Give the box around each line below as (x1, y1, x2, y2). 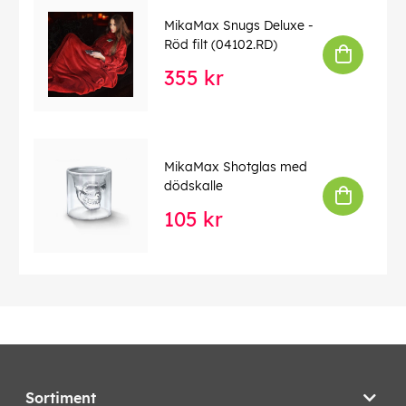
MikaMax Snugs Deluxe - (164, 16, 314, 34)
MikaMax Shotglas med (164, 158, 307, 175)
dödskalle (164, 177, 223, 194)
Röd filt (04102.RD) (164, 35, 277, 53)
